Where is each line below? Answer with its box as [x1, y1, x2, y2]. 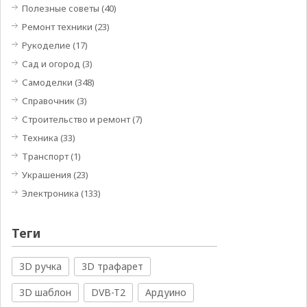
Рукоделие [21, 39, 71, 51]
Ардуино [145, 286, 186, 299]
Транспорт [21, 150, 69, 162]
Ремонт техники [21, 21, 93, 33]
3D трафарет [81, 260, 143, 273]
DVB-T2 [90, 286, 125, 299]
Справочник [21, 95, 75, 107]
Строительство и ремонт [21, 113, 130, 125]
